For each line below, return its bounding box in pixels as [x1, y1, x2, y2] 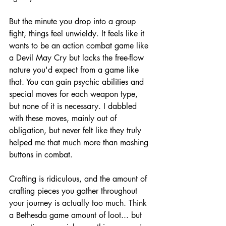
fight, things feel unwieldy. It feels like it [9, 28, 147, 39]
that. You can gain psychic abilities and [9, 76, 146, 87]
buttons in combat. [9, 149, 73, 160]
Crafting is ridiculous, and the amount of [9, 173, 149, 184]
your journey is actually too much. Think [9, 197, 149, 208]
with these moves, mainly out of [9, 112, 119, 124]
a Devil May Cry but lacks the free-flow [9, 52, 146, 63]
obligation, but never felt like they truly [9, 125, 144, 136]
